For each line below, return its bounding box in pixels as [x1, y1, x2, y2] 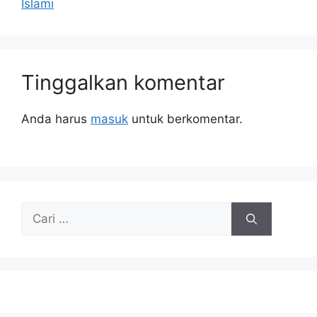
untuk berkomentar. [128, 111, 243, 126]
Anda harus [21, 111, 91, 126]
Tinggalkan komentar [21, 69, 225, 95]
